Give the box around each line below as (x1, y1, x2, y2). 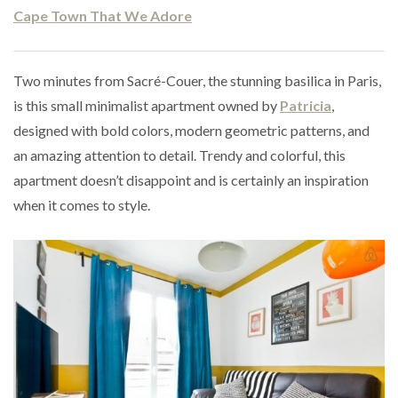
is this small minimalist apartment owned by (13, 96, 280, 114)
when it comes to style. (13, 195, 150, 213)
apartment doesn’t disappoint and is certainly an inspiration (13, 171, 369, 188)
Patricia (280, 96, 331, 114)
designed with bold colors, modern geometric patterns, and (13, 121, 370, 139)
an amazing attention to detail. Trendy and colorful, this (13, 146, 346, 163)
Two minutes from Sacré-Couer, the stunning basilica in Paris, (13, 71, 381, 89)
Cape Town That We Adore (13, 6, 192, 24)
